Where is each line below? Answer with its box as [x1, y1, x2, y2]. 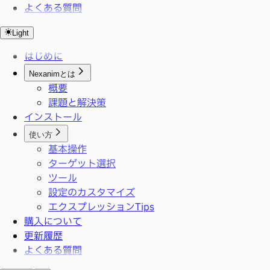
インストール [24, 110, 82, 125]
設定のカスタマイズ [48, 186, 135, 200]
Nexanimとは [29, 69, 75, 78]
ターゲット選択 [48, 157, 116, 171]
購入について [24, 215, 82, 229]
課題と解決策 [48, 96, 106, 110]
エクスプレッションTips [48, 200, 154, 215]
